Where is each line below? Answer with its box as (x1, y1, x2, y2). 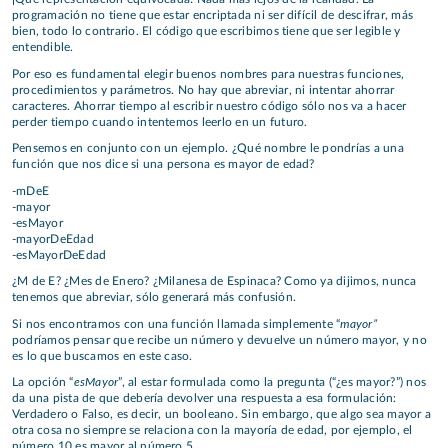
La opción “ (12, 376, 74, 389)
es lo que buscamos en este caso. (12, 349, 193, 362)
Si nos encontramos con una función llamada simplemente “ (12, 317, 341, 330)
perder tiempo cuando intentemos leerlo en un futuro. (12, 115, 308, 128)
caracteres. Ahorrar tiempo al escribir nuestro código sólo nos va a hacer (12, 99, 407, 112)
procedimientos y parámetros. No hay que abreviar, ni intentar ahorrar (12, 83, 395, 96)
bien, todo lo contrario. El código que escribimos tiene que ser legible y (12, 25, 401, 38)
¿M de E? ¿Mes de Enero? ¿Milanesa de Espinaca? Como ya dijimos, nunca (12, 275, 417, 288)
